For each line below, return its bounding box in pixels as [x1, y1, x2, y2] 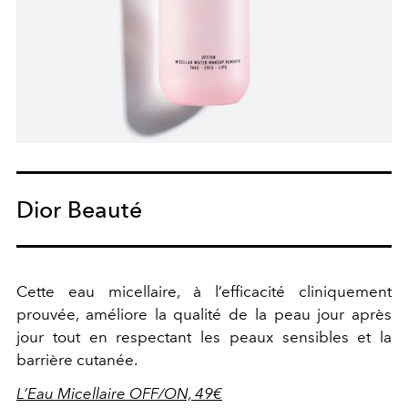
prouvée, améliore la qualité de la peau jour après [16, 305, 392, 323]
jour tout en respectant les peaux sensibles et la [16, 328, 392, 346]
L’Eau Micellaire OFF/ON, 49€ [16, 384, 222, 403]
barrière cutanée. [16, 351, 138, 369]
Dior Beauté [16, 196, 142, 223]
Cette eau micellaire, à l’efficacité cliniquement [16, 282, 392, 301]
